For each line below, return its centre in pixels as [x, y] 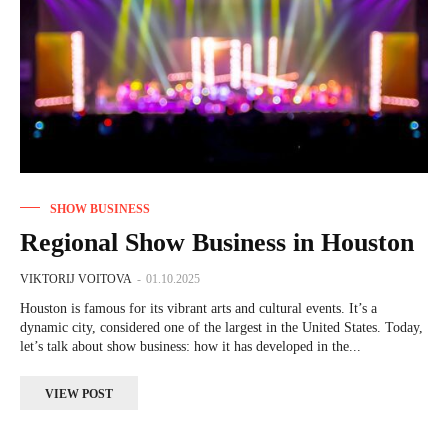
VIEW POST [79, 394]
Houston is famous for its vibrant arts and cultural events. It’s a [198, 309]
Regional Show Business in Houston [217, 243]
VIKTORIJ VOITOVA [76, 279]
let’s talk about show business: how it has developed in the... [190, 347]
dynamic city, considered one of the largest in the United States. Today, [221, 328]
